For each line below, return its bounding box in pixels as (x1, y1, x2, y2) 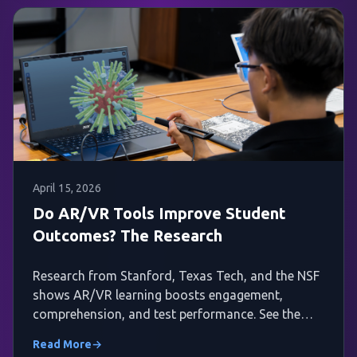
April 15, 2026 (33, 182, 101, 195)
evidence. (33, 326, 85, 341)
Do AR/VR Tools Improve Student (33, 204, 286, 223)
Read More (33, 338, 92, 351)
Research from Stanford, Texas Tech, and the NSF (33, 269, 320, 284)
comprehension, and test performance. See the (33, 307, 300, 322)
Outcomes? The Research (33, 226, 222, 245)
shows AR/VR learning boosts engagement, (33, 288, 283, 303)
